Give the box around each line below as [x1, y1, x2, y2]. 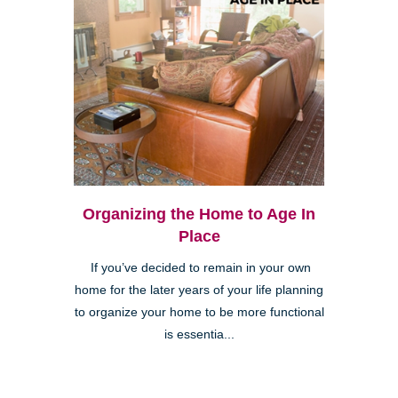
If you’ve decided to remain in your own [87, 260, 311, 275]
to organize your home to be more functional [74, 305, 324, 319]
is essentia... [163, 327, 235, 341]
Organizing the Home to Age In [83, 204, 315, 223]
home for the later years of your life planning [75, 283, 323, 297]
